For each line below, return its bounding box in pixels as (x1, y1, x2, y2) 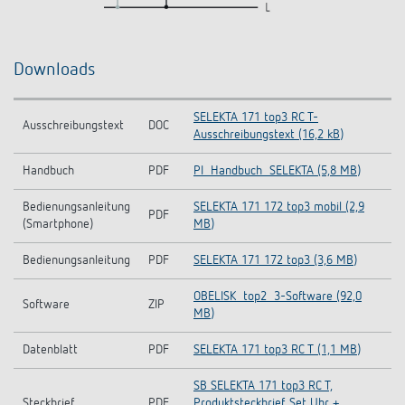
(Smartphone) (23, 218, 93, 231)
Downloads (14, 61, 96, 79)
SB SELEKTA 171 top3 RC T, (193, 380, 333, 392)
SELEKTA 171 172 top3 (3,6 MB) (193, 254, 357, 267)
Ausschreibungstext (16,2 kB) (193, 128, 344, 141)
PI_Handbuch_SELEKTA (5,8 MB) (193, 165, 361, 177)
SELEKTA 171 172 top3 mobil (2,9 (193, 201, 364, 213)
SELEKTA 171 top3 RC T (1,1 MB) (193, 344, 361, 356)
